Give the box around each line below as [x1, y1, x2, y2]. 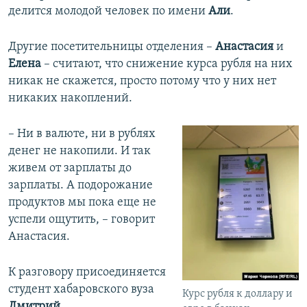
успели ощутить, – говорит [8, 213, 155, 226]
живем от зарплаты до [8, 162, 132, 175]
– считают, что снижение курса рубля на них [41, 58, 293, 71]
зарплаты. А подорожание [8, 179, 153, 192]
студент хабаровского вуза [8, 283, 154, 296]
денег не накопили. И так [8, 145, 151, 158]
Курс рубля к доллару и [182, 288, 293, 299]
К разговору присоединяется [8, 266, 166, 279]
